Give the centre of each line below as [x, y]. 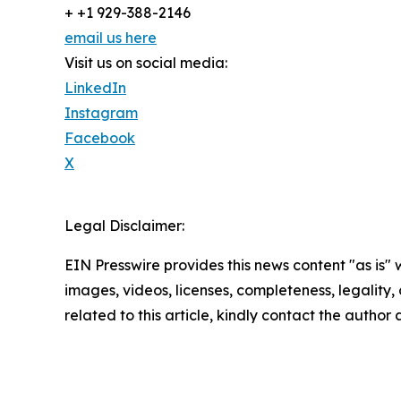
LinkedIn [95, 88]
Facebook [100, 138]
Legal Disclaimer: [124, 226]
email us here [111, 38]
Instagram [101, 113]
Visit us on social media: [146, 63]
